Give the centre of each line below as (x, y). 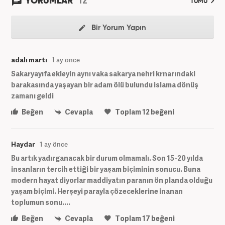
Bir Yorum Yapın (118, 28)
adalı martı (29, 60)
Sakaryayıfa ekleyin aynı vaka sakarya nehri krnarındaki (103, 73)
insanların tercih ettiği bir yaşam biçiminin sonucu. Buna (106, 169)
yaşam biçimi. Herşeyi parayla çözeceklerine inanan (97, 191)
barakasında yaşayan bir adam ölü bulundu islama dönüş (105, 84)
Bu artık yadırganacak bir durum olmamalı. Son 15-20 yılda (107, 158)
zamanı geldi (32, 95)
